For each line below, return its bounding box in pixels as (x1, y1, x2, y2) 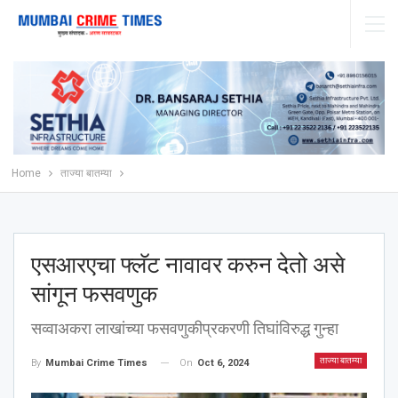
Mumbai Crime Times (45, 356, 147, 369)
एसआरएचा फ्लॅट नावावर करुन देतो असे (31, 251, 345, 278)
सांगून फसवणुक (31, 280, 157, 307)
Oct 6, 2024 (197, 356, 249, 369)
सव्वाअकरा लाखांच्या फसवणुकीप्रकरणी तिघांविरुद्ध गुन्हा (31, 318, 338, 338)
